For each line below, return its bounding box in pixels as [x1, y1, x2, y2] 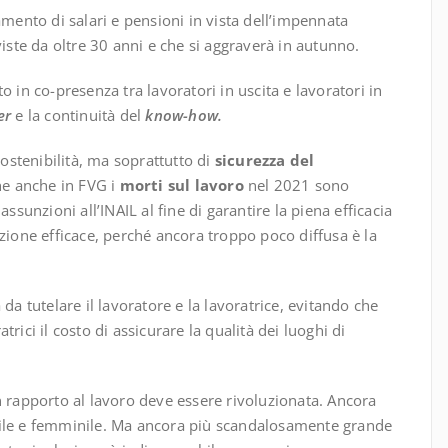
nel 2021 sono [243, 175, 350, 196]
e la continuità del [11, 105, 142, 126]
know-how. [141, 105, 223, 126]
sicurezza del [214, 150, 315, 171]
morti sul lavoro [119, 175, 244, 196]
